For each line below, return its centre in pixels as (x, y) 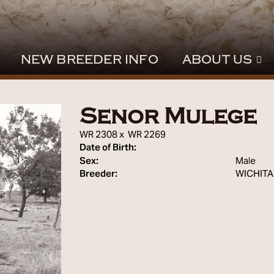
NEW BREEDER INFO (89, 60)
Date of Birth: (108, 148)
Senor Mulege (168, 116)
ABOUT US (217, 60)
